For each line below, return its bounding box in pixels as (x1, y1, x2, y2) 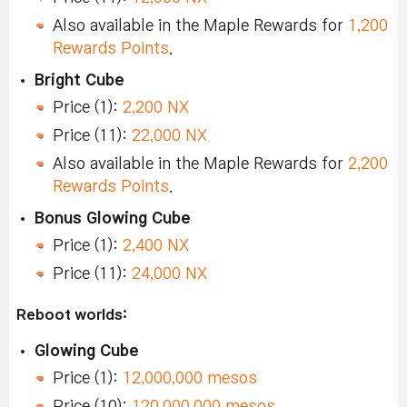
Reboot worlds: (16, 306, 127, 322)
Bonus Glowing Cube (35, 210, 191, 226)
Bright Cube (35, 72, 124, 88)
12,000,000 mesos (123, 370, 257, 386)
